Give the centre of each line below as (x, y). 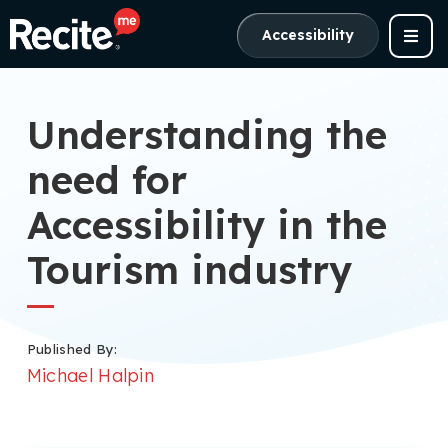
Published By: (72, 348)
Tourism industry (189, 269)
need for (106, 179)
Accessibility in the (206, 224)
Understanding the (206, 134)
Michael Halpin (90, 375)
